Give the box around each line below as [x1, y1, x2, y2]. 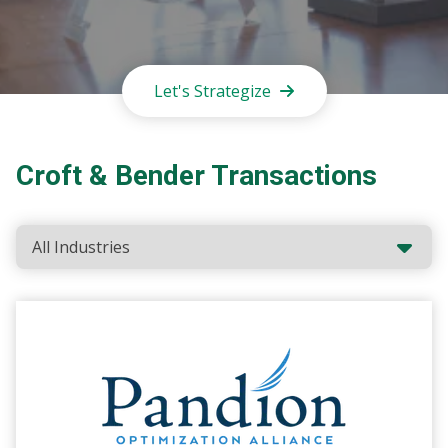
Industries [15, 225, 91, 248]
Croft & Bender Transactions [16, 159, 377, 193]
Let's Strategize [153, 80, 271, 103]
